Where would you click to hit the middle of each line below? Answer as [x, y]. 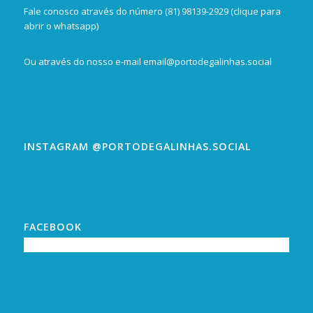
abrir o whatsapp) [61, 26]
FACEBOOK [52, 227]
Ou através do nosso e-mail [83, 62]
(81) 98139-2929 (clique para [223, 12]
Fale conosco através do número [94, 12]
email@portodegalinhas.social [207, 62]
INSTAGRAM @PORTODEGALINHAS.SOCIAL [137, 147]
